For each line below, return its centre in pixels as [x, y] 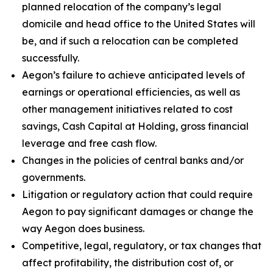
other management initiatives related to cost [127, 109]
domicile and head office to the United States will [139, 24]
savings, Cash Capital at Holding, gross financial [135, 126]
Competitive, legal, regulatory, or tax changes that [142, 246]
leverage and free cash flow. [89, 143]
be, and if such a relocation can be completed [130, 41]
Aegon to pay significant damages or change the [138, 211]
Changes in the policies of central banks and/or [133, 160]
